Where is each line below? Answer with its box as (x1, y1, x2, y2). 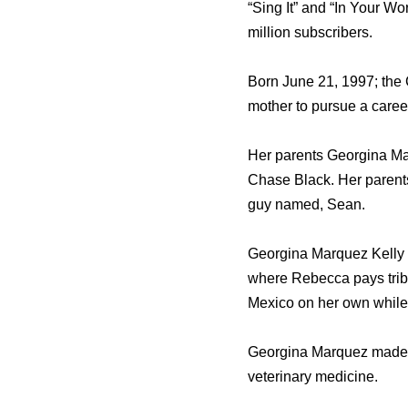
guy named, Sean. (248, 197, 365, 213)
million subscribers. (248, 25, 372, 41)
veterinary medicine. (248, 369, 378, 385)
